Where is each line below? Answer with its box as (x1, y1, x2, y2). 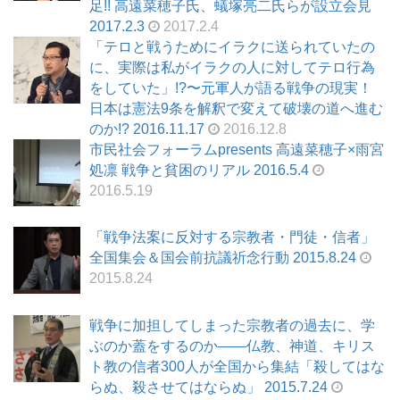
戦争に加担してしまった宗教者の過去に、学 (89, 317, 375, 333)
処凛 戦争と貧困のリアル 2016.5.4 (89, 162, 309, 179)
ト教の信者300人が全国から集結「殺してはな (89, 358, 385, 374)
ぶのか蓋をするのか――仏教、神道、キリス (89, 337, 375, 354)
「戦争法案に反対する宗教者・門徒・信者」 (89, 229, 375, 246)
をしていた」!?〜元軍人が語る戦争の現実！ (89, 80, 372, 96)
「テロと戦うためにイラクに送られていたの (89, 39, 375, 55)
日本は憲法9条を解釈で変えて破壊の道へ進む (89, 101, 383, 117)
